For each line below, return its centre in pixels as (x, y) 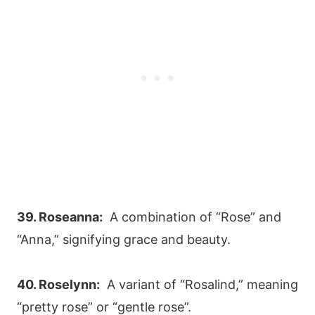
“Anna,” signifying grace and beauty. (124, 239)
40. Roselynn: (58, 284)
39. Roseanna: (60, 217)
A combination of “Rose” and (192, 217)
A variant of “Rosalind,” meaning (199, 284)
